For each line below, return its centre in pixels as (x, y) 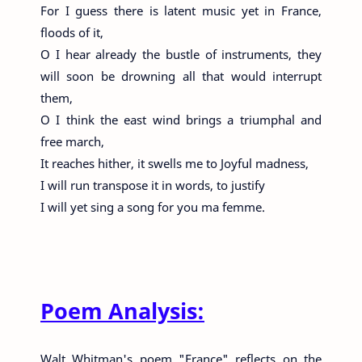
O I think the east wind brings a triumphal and (181, 120)
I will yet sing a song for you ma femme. (153, 207)
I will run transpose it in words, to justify (153, 185)
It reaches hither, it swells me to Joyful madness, (175, 164)
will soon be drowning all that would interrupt (181, 76)
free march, (72, 142)
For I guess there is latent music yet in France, (181, 11)
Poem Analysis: (122, 311)
